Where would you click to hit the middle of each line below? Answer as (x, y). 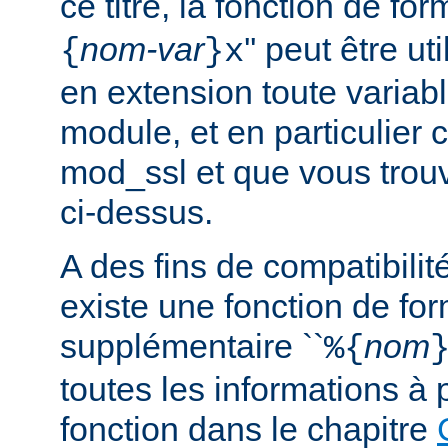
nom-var (142, 49)
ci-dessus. (136, 212)
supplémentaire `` (192, 346)
